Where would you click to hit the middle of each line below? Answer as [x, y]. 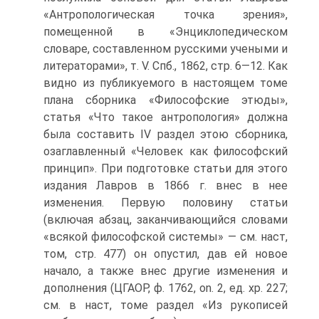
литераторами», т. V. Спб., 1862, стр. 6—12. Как [166, 66]
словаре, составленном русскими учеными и [166, 49]
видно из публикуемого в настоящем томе [166, 83]
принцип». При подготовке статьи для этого [166, 168]
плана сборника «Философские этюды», [166, 100]
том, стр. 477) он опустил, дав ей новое [166, 254]
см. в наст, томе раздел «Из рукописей [166, 305]
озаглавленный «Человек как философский [166, 151]
